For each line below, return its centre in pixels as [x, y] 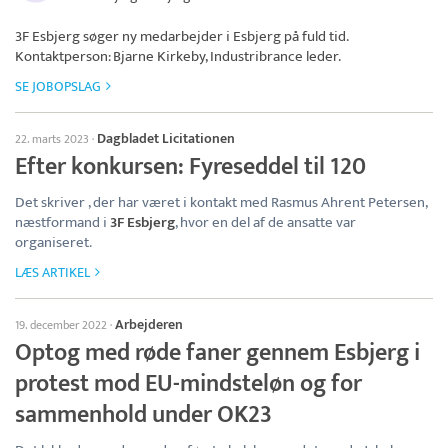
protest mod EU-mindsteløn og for [188, 383]
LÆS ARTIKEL [52, 272]
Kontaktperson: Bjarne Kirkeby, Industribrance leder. [178, 56]
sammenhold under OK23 [143, 414]
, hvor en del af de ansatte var [265, 222]
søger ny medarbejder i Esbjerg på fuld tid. [214, 36]
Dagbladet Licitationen [166, 138]
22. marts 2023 [52, 138]
